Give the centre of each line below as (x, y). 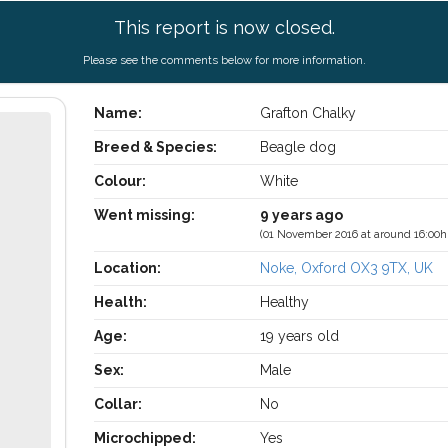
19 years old (300, 336)
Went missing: (144, 215)
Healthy (285, 302)
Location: (127, 268)
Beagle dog (298, 147)
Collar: (117, 404)
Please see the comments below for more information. (224, 60)
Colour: (119, 181)
